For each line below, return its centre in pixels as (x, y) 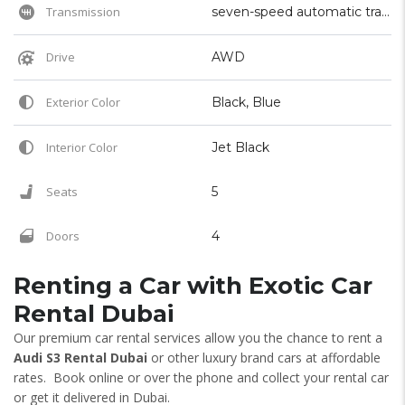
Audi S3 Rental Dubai (80, 358)
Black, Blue (246, 102)
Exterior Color (82, 102)
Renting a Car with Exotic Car (193, 286)
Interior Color (80, 147)
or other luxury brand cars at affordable (264, 358)
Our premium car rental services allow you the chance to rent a (198, 338)
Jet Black (240, 147)
